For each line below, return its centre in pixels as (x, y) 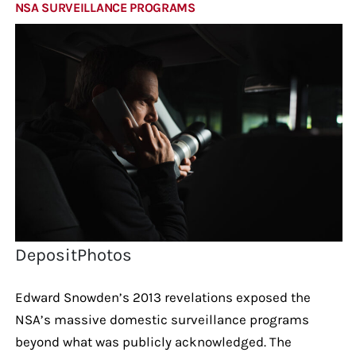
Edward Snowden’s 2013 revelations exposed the (163, 297)
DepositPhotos (74, 255)
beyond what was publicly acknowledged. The (153, 341)
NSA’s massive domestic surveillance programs (162, 319)
